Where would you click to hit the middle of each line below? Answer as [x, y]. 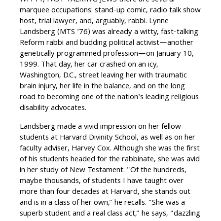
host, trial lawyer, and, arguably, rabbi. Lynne [94, 22]
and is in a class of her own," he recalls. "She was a [102, 203]
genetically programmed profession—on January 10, [107, 55]
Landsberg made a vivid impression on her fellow [100, 128]
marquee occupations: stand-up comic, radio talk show [110, 11]
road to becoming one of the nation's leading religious [109, 98]
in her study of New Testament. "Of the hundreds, [103, 171]
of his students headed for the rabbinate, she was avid [110, 160]
